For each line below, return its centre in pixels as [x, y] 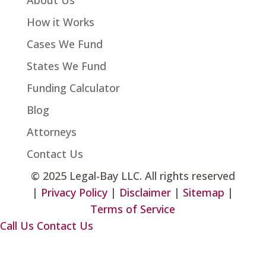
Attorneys [51, 132]
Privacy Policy [75, 193]
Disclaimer [145, 193]
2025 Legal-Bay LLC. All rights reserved [139, 176]
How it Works [60, 22]
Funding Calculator [73, 88]
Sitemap [204, 193]
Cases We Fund [64, 44]
